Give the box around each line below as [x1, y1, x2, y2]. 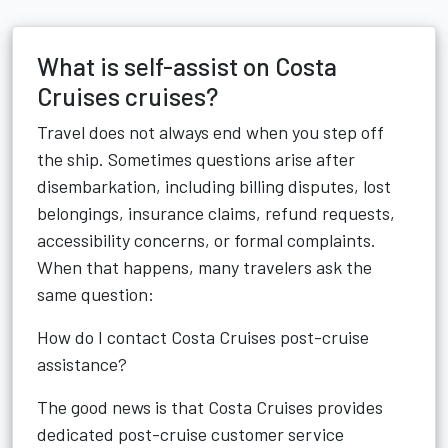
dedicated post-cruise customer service [37, 423, 344, 445]
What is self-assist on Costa [37, 51, 337, 81]
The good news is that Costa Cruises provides [37, 396, 383, 418]
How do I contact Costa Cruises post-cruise [37, 326, 369, 348]
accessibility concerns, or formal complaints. [37, 229, 376, 251]
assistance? [37, 353, 127, 375]
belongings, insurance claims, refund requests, [37, 202, 395, 224]
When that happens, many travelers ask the [37, 256, 372, 278]
